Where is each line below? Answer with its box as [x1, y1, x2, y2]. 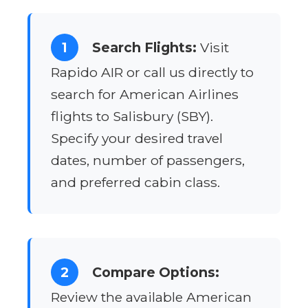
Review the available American [51, 289, 252, 306]
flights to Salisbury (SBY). [51, 108, 213, 125]
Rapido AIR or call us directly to [51, 64, 254, 81]
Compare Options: [92, 264, 219, 281]
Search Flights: [92, 39, 197, 56]
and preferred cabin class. [51, 174, 220, 191]
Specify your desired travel [51, 130, 223, 147]
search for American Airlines [51, 86, 239, 103]
